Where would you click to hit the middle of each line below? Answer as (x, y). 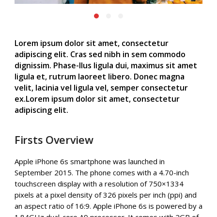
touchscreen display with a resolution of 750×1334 (99, 183)
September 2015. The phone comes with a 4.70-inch (102, 172)
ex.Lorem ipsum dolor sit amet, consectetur (97, 99)
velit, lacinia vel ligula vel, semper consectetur (101, 87)
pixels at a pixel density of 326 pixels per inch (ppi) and (106, 194)
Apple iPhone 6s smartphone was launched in (90, 161)
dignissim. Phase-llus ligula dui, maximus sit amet (106, 65)
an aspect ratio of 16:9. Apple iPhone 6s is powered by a (108, 206)
